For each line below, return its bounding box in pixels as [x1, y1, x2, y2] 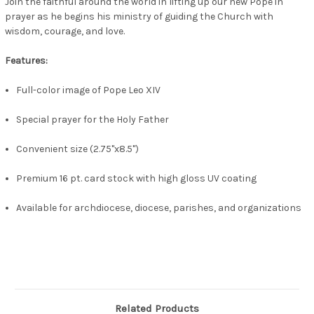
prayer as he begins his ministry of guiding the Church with [5, 11, 273, 23]
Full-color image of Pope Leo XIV [16, 84, 161, 97]
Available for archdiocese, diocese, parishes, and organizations [16, 202, 302, 214]
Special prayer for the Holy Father [16, 114, 170, 126]
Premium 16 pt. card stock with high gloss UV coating [16, 172, 257, 185]
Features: [5, 55, 48, 67]
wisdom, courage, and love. [5, 25, 125, 38]
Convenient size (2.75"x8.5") [16, 143, 139, 156]
